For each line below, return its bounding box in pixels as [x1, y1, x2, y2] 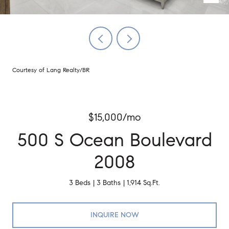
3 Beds [69, 178, 90, 187]
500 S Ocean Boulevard [17, 128, 212, 151]
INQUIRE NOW [90, 210, 139, 219]
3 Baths [97, 178, 121, 187]
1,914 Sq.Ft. [127, 178, 160, 187]
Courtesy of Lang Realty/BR [12, 66, 89, 74]
